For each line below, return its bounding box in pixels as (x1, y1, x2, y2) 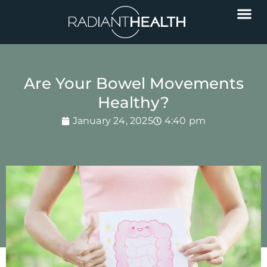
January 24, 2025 (72, 115, 153, 126)
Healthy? (98, 93, 169, 112)
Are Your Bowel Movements (23, 74, 244, 93)
